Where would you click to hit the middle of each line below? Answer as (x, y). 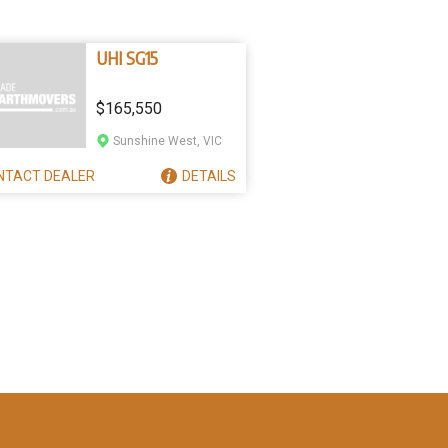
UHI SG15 (127, 57)
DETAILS (209, 175)
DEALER (69, 175)
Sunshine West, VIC (167, 141)
